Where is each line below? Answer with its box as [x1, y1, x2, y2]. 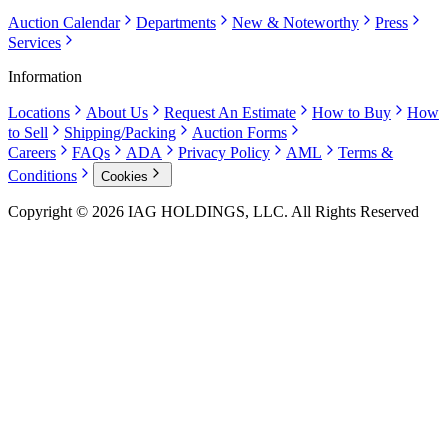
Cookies [101, 168, 148, 184]
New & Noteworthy [232, 13, 359, 31]
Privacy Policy [178, 143, 270, 161]
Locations [8, 103, 70, 121]
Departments [136, 13, 216, 31]
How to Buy [312, 103, 391, 121]
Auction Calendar [8, 13, 120, 31]
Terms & [338, 143, 393, 161]
